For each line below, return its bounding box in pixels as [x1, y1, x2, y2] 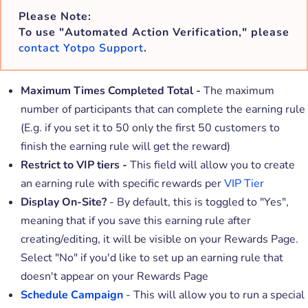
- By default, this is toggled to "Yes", [107, 194, 289, 210]
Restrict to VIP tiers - [21, 157, 127, 173]
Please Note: [19, 8, 91, 24]
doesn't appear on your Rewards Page [21, 268, 208, 284]
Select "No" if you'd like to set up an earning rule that [21, 250, 283, 265]
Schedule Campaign [21, 287, 123, 302]
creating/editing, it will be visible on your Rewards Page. [21, 231, 298, 247]
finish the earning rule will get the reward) [21, 138, 230, 154]
